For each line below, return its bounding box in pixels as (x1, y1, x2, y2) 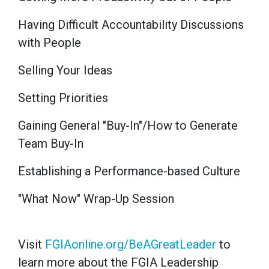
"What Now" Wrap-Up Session (18, 192, 174, 207)
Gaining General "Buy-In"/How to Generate (18, 118, 238, 133)
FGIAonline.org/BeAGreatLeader (45, 237, 216, 252)
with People (18, 35, 81, 50)
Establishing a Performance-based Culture (18, 164, 240, 179)
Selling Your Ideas (18, 63, 112, 78)
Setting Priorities (18, 91, 108, 106)
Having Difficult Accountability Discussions (18, 17, 244, 32)
